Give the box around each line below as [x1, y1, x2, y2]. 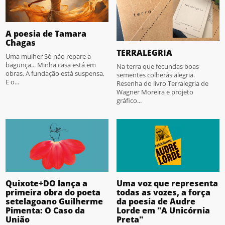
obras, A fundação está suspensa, [6, 69, 105, 78]
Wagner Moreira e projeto [117, 87, 193, 97]
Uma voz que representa [117, 177, 218, 189]
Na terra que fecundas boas [117, 62, 199, 71]
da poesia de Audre [117, 195, 195, 207]
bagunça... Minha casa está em [6, 60, 96, 70]
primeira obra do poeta [6, 186, 101, 198]
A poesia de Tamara [6, 28, 87, 40]
